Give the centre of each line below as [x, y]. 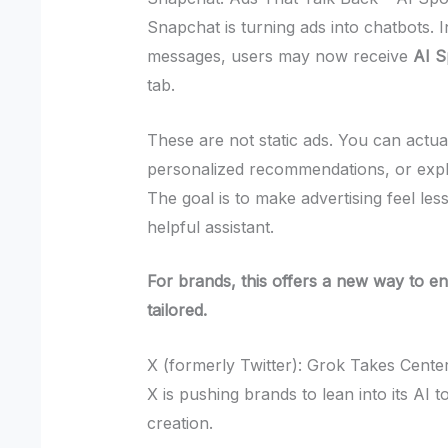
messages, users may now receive [280, 55]
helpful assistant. [211, 226]
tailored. [177, 310]
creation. [180, 422]
